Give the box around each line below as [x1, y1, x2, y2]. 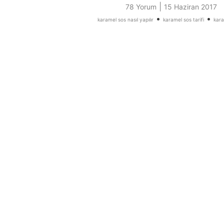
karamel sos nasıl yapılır [97, 16, 153, 23]
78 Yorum [125, 2, 156, 11]
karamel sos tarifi [162, 16, 204, 23]
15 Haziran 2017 [163, 2, 217, 11]
